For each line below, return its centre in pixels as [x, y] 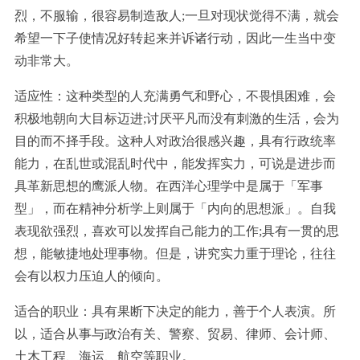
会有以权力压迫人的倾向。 [92, 276]
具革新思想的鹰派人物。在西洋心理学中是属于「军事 [169, 186]
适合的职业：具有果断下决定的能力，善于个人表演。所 [175, 312]
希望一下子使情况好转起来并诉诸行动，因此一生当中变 [175, 39]
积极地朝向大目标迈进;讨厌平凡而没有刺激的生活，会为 [177, 119]
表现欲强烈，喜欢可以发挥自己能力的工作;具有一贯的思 [177, 231]
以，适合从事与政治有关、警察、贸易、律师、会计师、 [175, 334]
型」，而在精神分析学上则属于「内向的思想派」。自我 [175, 209]
